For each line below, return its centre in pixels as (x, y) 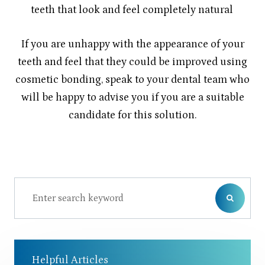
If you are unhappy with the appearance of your (132, 44)
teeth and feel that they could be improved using (132, 62)
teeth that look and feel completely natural (132, 9)
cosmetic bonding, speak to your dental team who (132, 79)
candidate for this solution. (132, 115)
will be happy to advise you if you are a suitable (132, 97)
